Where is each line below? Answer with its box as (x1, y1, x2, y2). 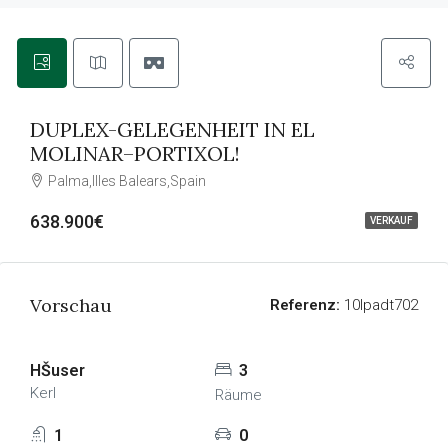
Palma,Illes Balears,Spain (48, 173, 206, 189)
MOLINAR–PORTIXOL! (30, 141, 240, 166)
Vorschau (30, 294, 112, 317)
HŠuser (30, 361, 85, 380)
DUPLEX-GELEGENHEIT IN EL (30, 117, 315, 142)
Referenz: (270, 296, 340, 314)
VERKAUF (370, 215, 413, 226)
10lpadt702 (340, 296, 418, 314)
